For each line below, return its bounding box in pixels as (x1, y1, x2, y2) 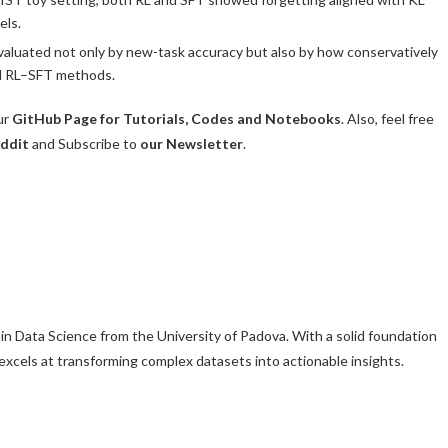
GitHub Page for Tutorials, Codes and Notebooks (12, 110, 341, 128)
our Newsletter (140, 135, 243, 153)
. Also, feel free (341, 110, 434, 128)
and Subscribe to (29, 135, 140, 153)
